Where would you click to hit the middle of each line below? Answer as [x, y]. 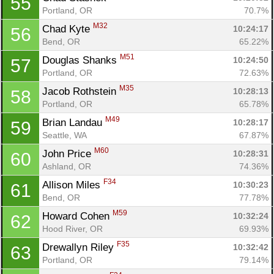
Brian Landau [74, 122]
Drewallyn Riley [80, 247]
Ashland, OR [67, 166]
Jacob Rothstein [81, 91]
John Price [68, 154]
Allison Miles [73, 185]
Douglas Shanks [81, 60]
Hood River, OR [72, 228]
